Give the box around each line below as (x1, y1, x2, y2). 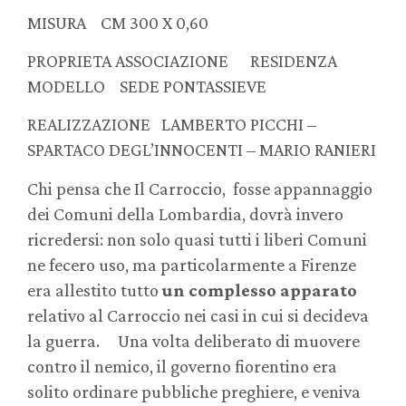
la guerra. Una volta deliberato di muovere (27, 330, 360, 351)
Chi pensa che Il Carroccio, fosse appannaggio (27, 178, 372, 198)
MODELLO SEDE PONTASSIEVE (27, 76, 266, 97)
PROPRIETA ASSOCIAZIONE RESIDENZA (27, 51, 337, 72)
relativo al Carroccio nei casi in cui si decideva (27, 304, 369, 325)
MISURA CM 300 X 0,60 (27, 12, 208, 33)
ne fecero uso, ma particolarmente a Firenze (27, 254, 356, 275)
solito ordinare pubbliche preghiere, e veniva (27, 381, 361, 401)
